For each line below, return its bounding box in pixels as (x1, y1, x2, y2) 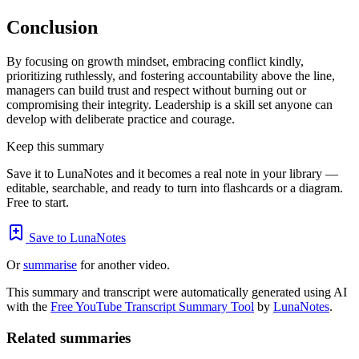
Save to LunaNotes (26, 231, 126, 245)
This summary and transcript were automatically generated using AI (6, 285, 347, 300)
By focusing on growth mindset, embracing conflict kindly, (6, 54, 304, 69)
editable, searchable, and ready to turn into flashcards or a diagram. (6, 181, 343, 196)
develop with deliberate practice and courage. (6, 112, 235, 127)
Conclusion (6, 17, 98, 38)
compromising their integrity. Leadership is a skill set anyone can (6, 98, 333, 112)
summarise (23, 258, 77, 272)
